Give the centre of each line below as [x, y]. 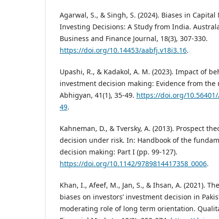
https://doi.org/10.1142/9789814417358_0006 [133, 164]
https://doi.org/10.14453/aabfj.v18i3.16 [123, 50]
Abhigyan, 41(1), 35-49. [98, 95]
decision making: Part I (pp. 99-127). [119, 152]
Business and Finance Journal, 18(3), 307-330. [134, 39]
